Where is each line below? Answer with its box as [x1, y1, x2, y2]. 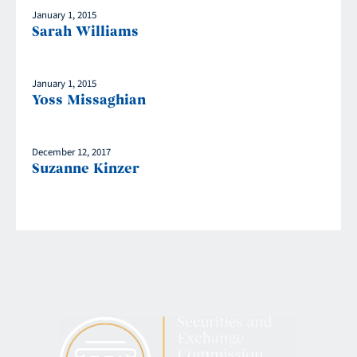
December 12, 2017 [32, 145, 111, 160]
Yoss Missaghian [32, 91, 146, 110]
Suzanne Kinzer [32, 159, 139, 178]
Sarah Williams [32, 22, 139, 41]
